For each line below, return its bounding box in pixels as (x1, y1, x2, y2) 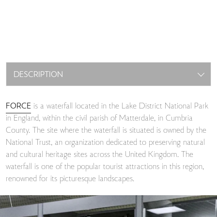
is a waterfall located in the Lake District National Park (31, 102, 208, 111)
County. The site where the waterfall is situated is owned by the (6, 126, 206, 135)
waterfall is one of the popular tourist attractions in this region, (6, 163, 204, 171)
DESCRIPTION (14, 71, 63, 79)
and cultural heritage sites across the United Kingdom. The (6, 151, 193, 159)
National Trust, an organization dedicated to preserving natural (6, 139, 205, 147)
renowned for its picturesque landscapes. (6, 175, 134, 184)
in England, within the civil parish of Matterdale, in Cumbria (6, 114, 193, 123)
